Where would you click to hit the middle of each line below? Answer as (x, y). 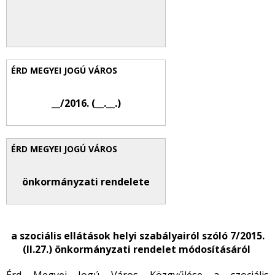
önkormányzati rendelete (86, 182)
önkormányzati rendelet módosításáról (152, 249)
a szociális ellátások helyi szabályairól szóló (120, 236)
